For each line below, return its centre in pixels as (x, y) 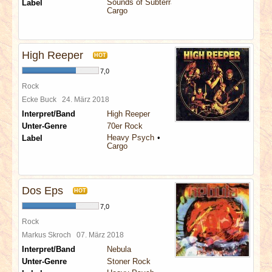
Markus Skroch (49, 235)
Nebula (119, 249)
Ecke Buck (42, 99)
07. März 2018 (102, 235)
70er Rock (125, 126)
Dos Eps (42, 191)
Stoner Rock (129, 261)
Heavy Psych (131, 138)
